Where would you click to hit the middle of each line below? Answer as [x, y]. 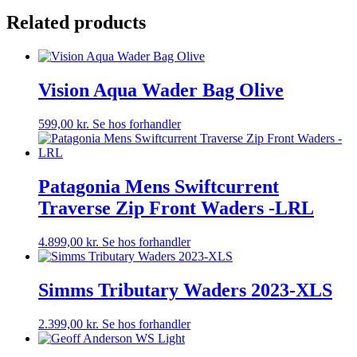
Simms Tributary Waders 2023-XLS [185, 290]
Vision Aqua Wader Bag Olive [161, 90]
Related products [76, 23]
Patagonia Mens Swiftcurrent [159, 186]
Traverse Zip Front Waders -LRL [176, 208]
